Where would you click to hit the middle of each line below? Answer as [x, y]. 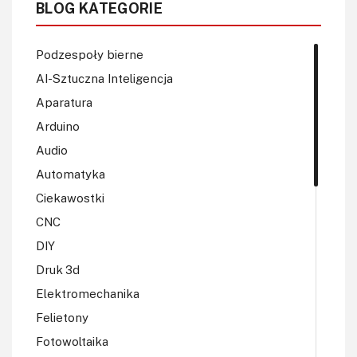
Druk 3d [58, 270]
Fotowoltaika [72, 341]
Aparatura [64, 102]
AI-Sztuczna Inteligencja [104, 78]
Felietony [62, 318]
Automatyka [71, 174]
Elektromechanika [88, 294]
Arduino [58, 126]
